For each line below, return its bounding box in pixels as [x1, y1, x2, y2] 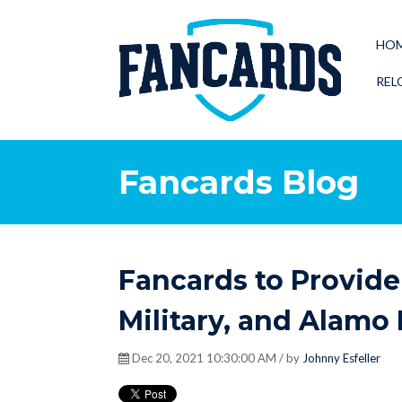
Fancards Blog [118, 162, 359, 202]
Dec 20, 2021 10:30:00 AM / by [129, 351, 302, 365]
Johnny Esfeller [302, 351, 380, 365]
